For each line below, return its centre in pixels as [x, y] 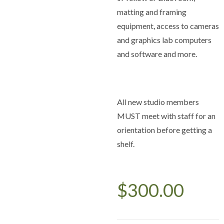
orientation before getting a [164, 130]
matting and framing [152, 12]
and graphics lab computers [164, 40]
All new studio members [158, 102]
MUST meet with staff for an [166, 116]
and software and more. [157, 54]
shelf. [126, 144]
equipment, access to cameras [168, 26]
